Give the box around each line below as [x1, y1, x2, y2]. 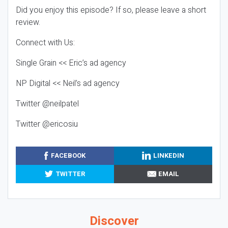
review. [16, 16, 40, 28]
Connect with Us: [16, 37, 77, 49]
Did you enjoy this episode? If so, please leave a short [16, 4, 206, 16]
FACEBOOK [50, 151, 85, 161]
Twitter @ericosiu [16, 118, 78, 130]
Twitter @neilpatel [16, 98, 81, 110]
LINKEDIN [153, 151, 185, 161]
